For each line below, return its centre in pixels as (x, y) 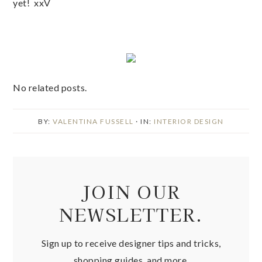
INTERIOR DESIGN (189, 121)
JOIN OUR (131, 191)
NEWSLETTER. (131, 214)
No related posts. (50, 87)
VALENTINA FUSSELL (93, 121)
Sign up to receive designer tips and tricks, (131, 243)
